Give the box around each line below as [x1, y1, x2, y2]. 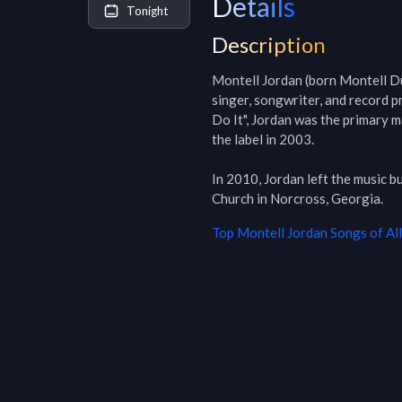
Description [212, 31, 326, 57]
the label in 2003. [212, 131, 314, 147]
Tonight [127, 3, 168, 18]
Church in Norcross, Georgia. [212, 190, 383, 206]
